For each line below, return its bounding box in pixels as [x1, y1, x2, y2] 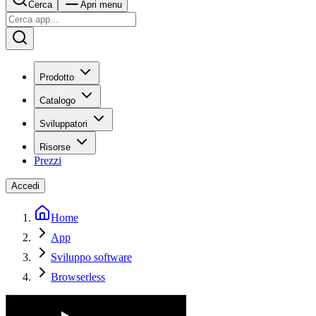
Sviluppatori [39, 119, 87, 129]
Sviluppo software [51, 251, 132, 263]
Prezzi [34, 154, 61, 166]
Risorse [39, 142, 71, 152]
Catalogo [39, 95, 75, 106]
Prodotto [39, 72, 74, 83]
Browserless [51, 271, 105, 283]
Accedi [11, 181, 39, 191]
